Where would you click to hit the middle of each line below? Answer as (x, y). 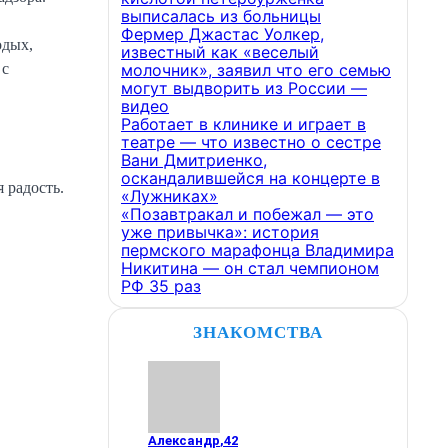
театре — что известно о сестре (251, 142)
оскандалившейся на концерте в (250, 178)
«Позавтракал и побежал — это (247, 214)
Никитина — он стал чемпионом (250, 268)
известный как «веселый (220, 52)
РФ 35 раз (161, 286)
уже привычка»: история (220, 232)
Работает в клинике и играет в (243, 124)
